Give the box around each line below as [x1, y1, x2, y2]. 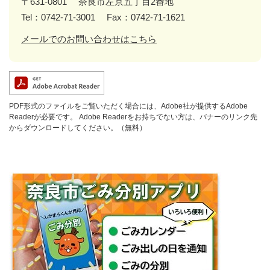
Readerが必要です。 [9, 112, 77, 121]
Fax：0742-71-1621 [107, 11, 185, 22]
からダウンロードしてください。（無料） [9, 123, 146, 132]
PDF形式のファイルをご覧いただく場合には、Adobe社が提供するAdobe [9, 101, 248, 110]
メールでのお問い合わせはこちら [21, 33, 157, 44]
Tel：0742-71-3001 [21, 11, 95, 22]
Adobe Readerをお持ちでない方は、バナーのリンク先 [77, 112, 257, 121]
